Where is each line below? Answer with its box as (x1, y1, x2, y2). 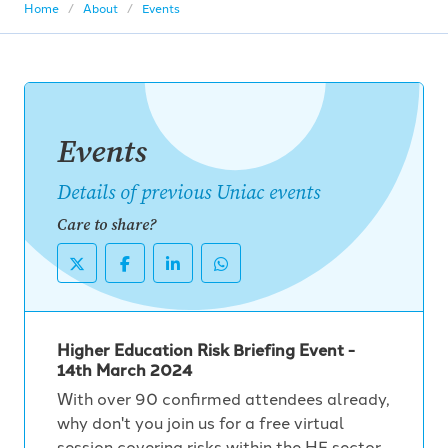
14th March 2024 (57, 358, 192, 381)
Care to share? (57, 214, 156, 235)
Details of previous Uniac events (57, 179, 320, 206)
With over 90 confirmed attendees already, (57, 387, 390, 409)
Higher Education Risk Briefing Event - (57, 338, 355, 361)
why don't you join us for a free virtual (57, 411, 345, 433)
